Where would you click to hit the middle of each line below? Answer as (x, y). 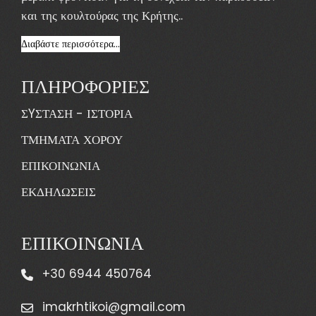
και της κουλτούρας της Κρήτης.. (102, 15)
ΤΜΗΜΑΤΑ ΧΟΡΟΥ (72, 139)
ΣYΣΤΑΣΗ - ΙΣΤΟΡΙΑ (77, 113)
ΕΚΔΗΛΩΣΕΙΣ (59, 192)
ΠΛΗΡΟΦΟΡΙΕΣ (85, 85)
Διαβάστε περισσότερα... (71, 43)
